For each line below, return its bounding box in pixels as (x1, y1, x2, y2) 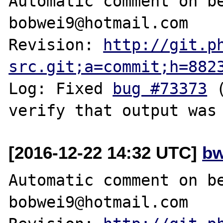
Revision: (8, 35, 104, 54)
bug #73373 (112, 79, 208, 98)
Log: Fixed (8, 79, 113, 98)
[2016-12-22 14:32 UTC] (8, 142, 203, 162)
